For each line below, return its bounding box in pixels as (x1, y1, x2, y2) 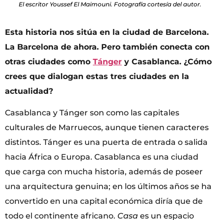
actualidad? (5, 86, 53, 96)
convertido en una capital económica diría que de (5, 196, 203, 206)
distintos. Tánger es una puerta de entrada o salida (5, 137, 208, 147)
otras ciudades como (5, 56, 93, 66)
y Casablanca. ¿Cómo (122, 56, 212, 66)
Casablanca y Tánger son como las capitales (5, 108, 179, 117)
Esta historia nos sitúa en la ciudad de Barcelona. (5, 27, 209, 37)
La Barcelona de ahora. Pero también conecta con (5, 42, 210, 52)
